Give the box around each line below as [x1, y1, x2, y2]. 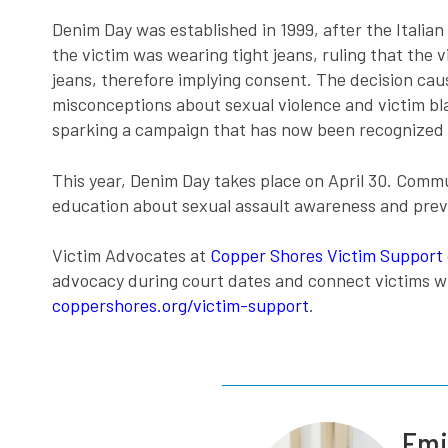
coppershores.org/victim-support [52, 293, 309, 316]
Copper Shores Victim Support [210, 243, 443, 266]
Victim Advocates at [52, 243, 210, 266]
